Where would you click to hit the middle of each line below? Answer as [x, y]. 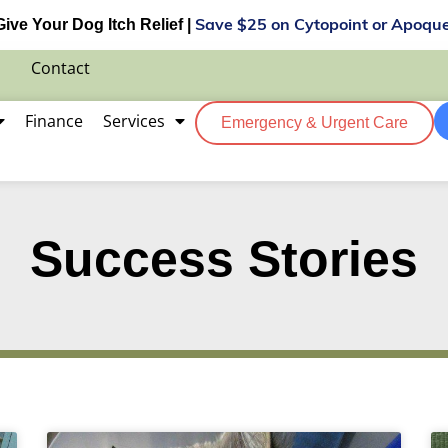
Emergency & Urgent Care [314, 122]
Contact [60, 68]
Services [133, 121]
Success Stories [224, 259]
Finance [53, 121]
